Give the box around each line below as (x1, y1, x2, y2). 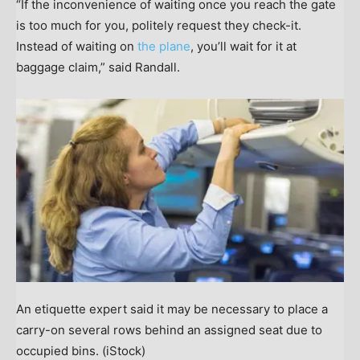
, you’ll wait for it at (190, 38, 297, 54)
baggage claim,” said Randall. (16, 59, 180, 75)
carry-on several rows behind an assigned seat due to (16, 322, 322, 338)
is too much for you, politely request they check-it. (16, 17, 301, 33)
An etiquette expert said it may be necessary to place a (16, 301, 328, 317)
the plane (137, 38, 190, 54)
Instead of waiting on (16, 38, 137, 54)
